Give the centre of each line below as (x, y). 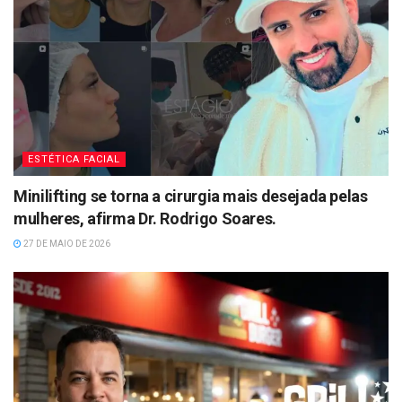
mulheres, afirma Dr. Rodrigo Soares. (145, 218)
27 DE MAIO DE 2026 (66, 243)
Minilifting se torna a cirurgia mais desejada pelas (191, 196)
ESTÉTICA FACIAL (74, 159)
